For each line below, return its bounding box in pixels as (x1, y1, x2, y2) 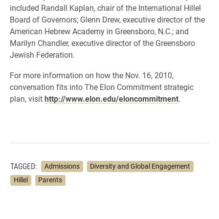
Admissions (44, 161, 80, 171)
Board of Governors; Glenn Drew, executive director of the (10, 14, 205, 24)
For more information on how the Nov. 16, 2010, (10, 70, 174, 80)
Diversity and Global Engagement (90, 161, 191, 171)
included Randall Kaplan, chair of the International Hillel (10, 2, 201, 13)
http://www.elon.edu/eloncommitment (44, 93, 178, 104)
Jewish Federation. (10, 49, 75, 60)
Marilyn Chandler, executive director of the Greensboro (10, 38, 195, 48)
